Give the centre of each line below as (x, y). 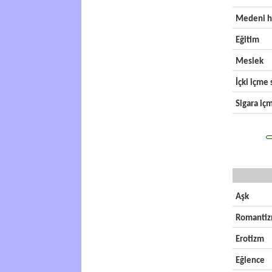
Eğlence (250, 261)
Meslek (249, 62)
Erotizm (250, 240)
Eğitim (247, 40)
